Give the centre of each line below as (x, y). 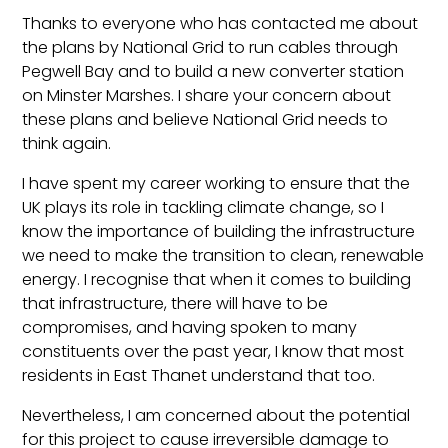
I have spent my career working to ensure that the (216, 183)
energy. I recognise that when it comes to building (217, 279)
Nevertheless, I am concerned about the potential (216, 415)
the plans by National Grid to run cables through (210, 47)
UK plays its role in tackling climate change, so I (203, 207)
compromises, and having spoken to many (190, 327)
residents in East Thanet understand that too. (199, 375)
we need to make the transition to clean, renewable (223, 255)
